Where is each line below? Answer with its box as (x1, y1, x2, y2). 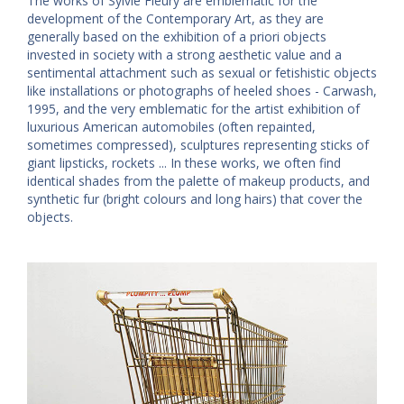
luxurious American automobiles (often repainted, (27, 117, 316, 135)
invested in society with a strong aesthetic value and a (27, 45, 342, 63)
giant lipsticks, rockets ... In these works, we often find (27, 153, 341, 171)
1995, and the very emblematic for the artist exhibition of (27, 99, 360, 117)
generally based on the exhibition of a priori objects (27, 27, 326, 45)
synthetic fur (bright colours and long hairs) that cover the (27, 189, 363, 207)
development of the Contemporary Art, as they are (27, 9, 324, 27)
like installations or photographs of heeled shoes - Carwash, (27, 81, 377, 99)
